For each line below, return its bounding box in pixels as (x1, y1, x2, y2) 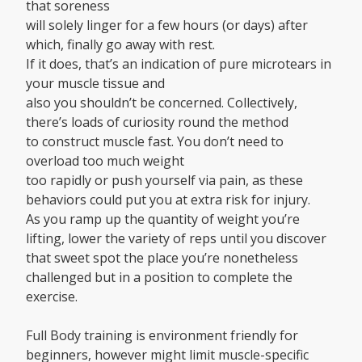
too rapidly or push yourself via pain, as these (26, 171, 303, 190)
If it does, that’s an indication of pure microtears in (26, 55, 331, 74)
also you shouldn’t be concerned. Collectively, (26, 94, 297, 112)
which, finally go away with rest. (26, 36, 215, 54)
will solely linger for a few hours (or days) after (26, 16, 308, 35)
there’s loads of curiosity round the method (26, 113, 288, 132)
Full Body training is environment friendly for (26, 326, 298, 345)
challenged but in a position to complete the (26, 268, 293, 287)
